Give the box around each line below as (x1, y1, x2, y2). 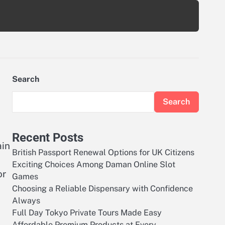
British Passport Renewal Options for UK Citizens (12, 148, 194, 157)
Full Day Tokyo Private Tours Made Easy (12, 208, 162, 217)
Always (12, 196, 40, 205)
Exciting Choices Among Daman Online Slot (12, 160, 175, 169)
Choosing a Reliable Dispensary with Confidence (12, 184, 193, 193)
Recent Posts (12, 131, 83, 145)
